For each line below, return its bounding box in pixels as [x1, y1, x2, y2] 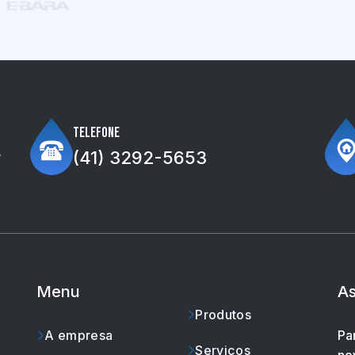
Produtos [195, 307, 251, 323]
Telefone [73, 124, 120, 141]
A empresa [44, 327, 113, 343]
